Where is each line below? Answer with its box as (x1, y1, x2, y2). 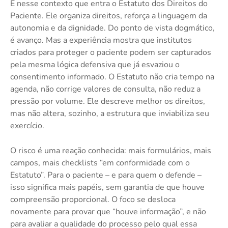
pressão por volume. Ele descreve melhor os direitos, (10, 95, 205, 107)
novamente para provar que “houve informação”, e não (10, 206, 206, 217)
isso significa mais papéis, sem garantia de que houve (10, 181, 205, 193)
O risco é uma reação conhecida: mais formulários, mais (10, 145, 211, 156)
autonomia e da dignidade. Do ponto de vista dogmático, (10, 22, 215, 34)
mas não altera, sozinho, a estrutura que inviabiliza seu (10, 107, 209, 119)
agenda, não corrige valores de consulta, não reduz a (10, 83, 201, 95)
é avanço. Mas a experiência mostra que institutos (10, 34, 192, 46)
